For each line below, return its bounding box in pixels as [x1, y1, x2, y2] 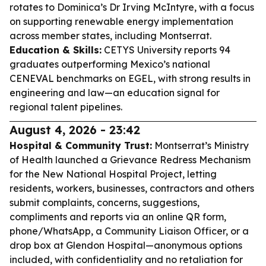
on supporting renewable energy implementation [9, 15, 233, 27]
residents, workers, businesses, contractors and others [9, 182, 254, 194]
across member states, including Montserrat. [9, 30, 211, 42]
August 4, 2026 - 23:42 [9, 122, 140, 137]
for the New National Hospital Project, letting [9, 168, 217, 180]
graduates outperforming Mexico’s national [9, 58, 210, 70]
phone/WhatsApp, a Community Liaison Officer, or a [9, 225, 249, 237]
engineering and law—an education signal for [9, 87, 220, 99]
